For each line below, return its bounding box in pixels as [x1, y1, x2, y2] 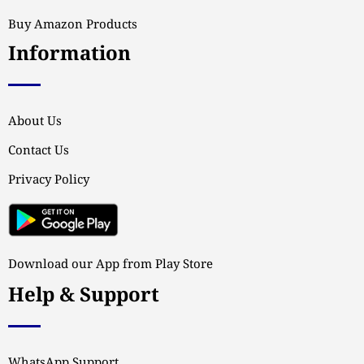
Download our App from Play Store [8, 254, 213, 275]
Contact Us [8, 141, 69, 161]
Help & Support [8, 279, 159, 311]
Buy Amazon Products [8, 15, 137, 35]
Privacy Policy [8, 171, 89, 190]
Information [8, 39, 131, 70]
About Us [8, 112, 62, 132]
